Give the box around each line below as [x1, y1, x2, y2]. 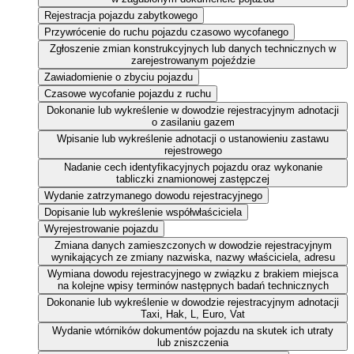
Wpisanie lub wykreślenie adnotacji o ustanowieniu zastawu [57, 133, 329, 145]
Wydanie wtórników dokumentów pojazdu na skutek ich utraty [52, 325, 333, 337]
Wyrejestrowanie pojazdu [44, 223, 158, 235]
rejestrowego [164, 145, 222, 157]
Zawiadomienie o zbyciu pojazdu [44, 71, 193, 84]
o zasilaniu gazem [151, 116, 235, 129]
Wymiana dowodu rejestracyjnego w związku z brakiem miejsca [47, 268, 338, 281]
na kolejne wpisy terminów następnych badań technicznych [57, 280, 329, 292]
